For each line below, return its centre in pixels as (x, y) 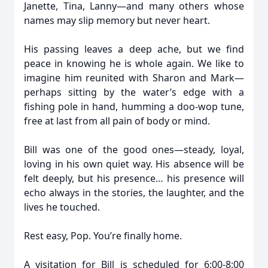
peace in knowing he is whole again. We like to (134, 63)
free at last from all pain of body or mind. (117, 121)
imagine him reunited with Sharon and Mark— (134, 78)
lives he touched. (62, 207)
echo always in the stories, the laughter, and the (134, 193)
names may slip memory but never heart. (117, 20)
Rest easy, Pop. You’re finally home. (103, 236)
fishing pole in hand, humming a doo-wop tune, (134, 106)
